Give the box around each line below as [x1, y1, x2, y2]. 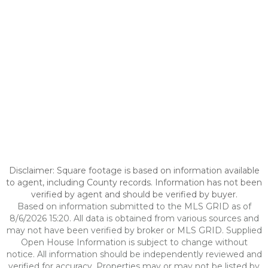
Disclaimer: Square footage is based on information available [8, 165, 260, 176]
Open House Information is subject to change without [20, 237, 248, 248]
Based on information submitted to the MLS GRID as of [17, 201, 251, 212]
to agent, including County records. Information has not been [6, 177, 262, 188]
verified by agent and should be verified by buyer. [31, 189, 237, 200]
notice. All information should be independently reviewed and [6, 249, 262, 260]
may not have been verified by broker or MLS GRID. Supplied [6, 225, 262, 236]
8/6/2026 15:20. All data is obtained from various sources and [9, 213, 259, 224]
